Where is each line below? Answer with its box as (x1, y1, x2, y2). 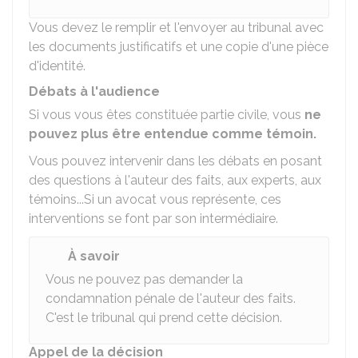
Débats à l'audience (29, 84, 160, 99)
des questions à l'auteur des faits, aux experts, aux (29, 173, 321, 188)
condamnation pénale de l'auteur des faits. (46, 291, 296, 306)
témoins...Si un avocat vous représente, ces (29, 192, 281, 207)
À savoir (68, 249, 120, 264)
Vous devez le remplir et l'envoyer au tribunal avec (29, 20, 324, 35)
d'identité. (29, 58, 86, 74)
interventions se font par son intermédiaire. (29, 211, 278, 226)
